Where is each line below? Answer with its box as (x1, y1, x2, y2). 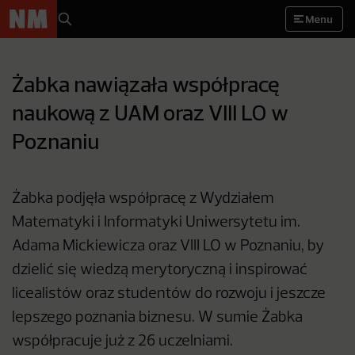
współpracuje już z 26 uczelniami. (12, 334, 233, 349)
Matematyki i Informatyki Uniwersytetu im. (12, 216, 300, 230)
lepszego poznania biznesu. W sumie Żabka (12, 311, 303, 325)
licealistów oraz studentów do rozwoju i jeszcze (12, 287, 326, 301)
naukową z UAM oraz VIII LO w (12, 98, 288, 126)
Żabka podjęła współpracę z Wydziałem (12, 192, 274, 206)
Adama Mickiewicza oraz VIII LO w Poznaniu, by (12, 239, 324, 254)
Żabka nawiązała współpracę (12, 70, 280, 97)
